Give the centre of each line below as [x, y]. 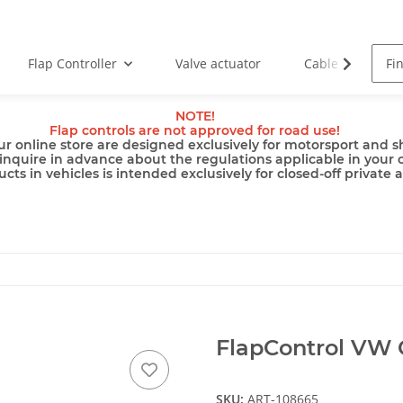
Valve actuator [219, 64]
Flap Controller [73, 64]
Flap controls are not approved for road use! [195, 131]
